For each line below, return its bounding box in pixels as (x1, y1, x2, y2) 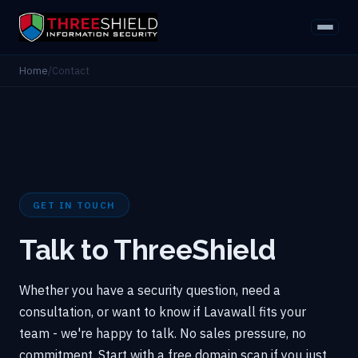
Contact (52, 63, 89, 78)
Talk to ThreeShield (19, 233, 276, 266)
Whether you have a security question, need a (19, 281, 280, 298)
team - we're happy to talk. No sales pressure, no (19, 324, 306, 341)
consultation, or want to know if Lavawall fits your (19, 303, 306, 320)
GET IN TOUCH (33, 198, 116, 211)
